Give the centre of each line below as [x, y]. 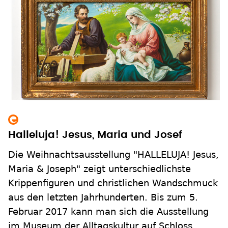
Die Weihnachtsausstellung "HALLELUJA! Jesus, [113, 154]
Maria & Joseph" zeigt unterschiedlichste [99, 168]
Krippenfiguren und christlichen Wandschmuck [113, 183]
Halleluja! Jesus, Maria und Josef [95, 135]
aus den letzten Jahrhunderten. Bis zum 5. [103, 197]
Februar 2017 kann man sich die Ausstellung [108, 211]
